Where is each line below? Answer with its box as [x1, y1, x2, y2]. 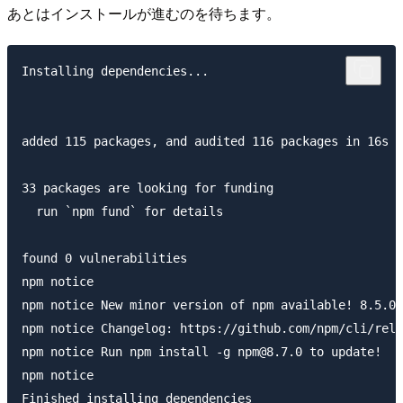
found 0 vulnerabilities [22, 251, 187, 266]
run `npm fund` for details [22, 204, 223, 219]
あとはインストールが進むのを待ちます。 [7, 2, 281, 23]
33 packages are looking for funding [22, 181, 273, 196]
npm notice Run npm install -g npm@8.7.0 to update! [22, 345, 381, 360]
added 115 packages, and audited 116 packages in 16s [22, 134, 389, 149]
